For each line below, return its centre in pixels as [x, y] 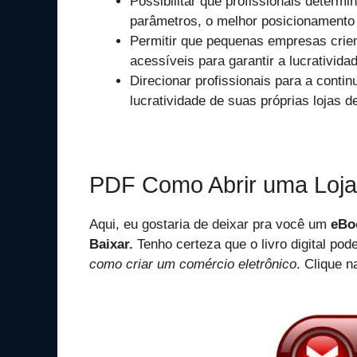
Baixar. [113, 245]
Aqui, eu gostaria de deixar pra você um [210, 225]
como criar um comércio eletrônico [193, 265]
